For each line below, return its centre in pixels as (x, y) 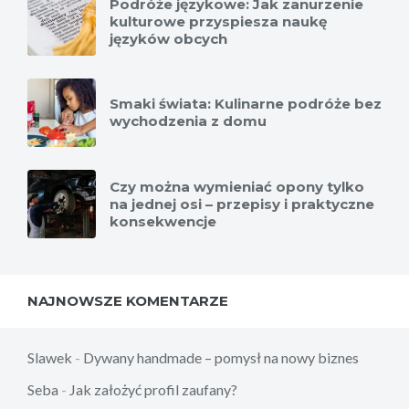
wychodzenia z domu (188, 121)
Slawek (50, 358)
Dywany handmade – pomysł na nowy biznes (221, 358)
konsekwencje (163, 222)
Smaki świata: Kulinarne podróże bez (246, 104)
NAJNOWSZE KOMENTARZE (128, 301)
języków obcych (168, 39)
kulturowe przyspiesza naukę (218, 22)
